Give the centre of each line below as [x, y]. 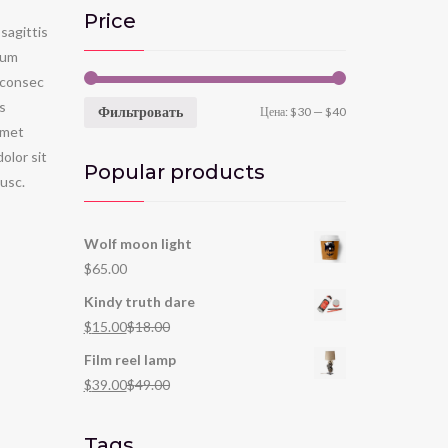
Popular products [174, 171]
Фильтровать [140, 112]
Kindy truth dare [139, 301]
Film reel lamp [129, 359]
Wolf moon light [137, 243]
